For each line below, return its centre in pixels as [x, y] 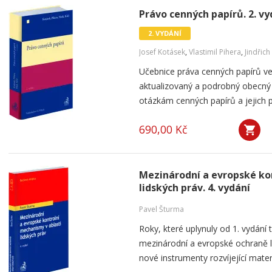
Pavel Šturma [161, 209]
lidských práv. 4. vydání [195, 188]
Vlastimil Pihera [215, 52]
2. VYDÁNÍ [165, 33]
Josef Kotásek [162, 52]
